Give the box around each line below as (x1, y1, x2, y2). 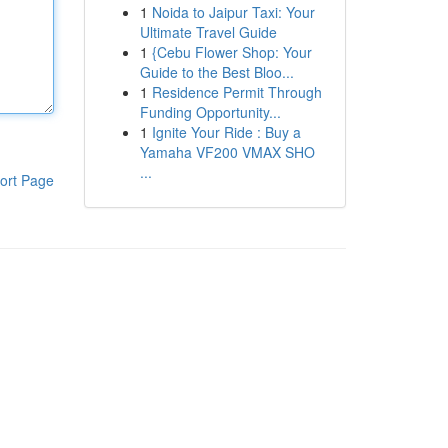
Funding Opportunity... (139, 102, 281, 122)
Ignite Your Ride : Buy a (151, 122, 301, 142)
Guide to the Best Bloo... (139, 62, 294, 82)
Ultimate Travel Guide (139, 22, 277, 42)
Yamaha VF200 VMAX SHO (139, 142, 315, 162)
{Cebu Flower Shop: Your (151, 42, 312, 62)
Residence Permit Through (151, 82, 322, 102)
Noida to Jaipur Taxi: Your (151, 2, 315, 22)
